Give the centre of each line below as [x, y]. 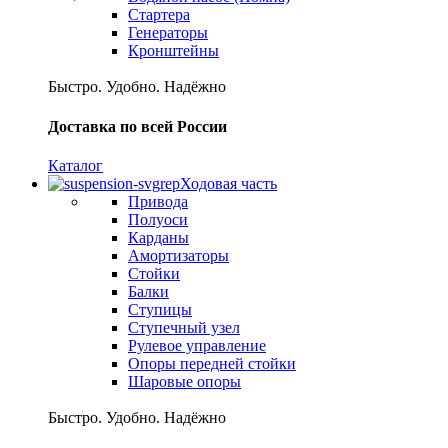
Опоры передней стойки [212, 363]
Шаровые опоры [184, 381]
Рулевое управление [197, 345]
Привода [158, 201]
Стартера [159, 15]
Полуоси [158, 219]
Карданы [158, 237]
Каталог [75, 165]
